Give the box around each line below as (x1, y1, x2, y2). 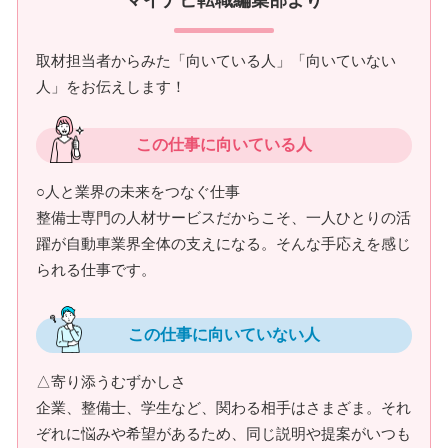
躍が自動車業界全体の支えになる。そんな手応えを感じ (36, 234, 411, 252)
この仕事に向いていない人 (128, 325, 320, 343)
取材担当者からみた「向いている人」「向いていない (36, 51, 396, 69)
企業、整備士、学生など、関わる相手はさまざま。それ (36, 398, 411, 416)
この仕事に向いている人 (136, 135, 312, 153)
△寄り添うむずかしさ (36, 372, 186, 390)
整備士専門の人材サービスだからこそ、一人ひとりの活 (36, 208, 411, 226)
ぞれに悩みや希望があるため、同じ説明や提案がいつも (36, 424, 411, 442)
